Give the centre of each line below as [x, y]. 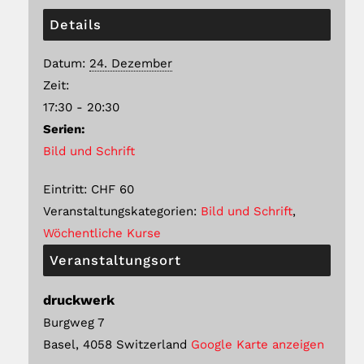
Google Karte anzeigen [258, 344]
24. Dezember [131, 63]
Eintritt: [65, 189]
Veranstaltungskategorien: [120, 211]
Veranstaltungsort [115, 260]
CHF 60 [113, 189]
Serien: [64, 129]
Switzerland [152, 344]
